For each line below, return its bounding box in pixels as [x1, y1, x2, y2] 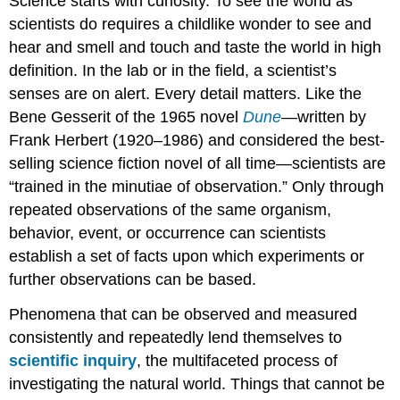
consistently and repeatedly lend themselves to [9, 328, 343, 346]
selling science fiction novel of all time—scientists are [9, 154, 387, 172]
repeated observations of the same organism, [9, 200, 332, 219]
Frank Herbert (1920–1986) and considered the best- [9, 130, 386, 149]
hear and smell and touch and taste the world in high [9, 37, 382, 56]
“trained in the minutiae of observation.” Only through [9, 177, 385, 196]
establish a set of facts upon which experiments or [9, 246, 365, 265]
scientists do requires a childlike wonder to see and [9, 14, 372, 33]
